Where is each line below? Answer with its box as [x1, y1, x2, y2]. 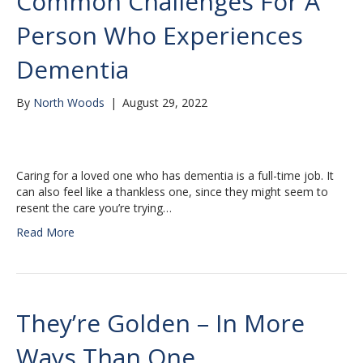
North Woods [33, 95, 105, 111]
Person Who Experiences [16, 19, 303, 53]
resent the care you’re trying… [16, 200, 172, 216]
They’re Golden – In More [16, 306, 305, 340]
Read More [16, 224, 75, 241]
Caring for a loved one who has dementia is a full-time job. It [16, 168, 334, 184]
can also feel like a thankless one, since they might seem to [16, 184, 328, 200]
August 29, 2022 [122, 95, 207, 111]
